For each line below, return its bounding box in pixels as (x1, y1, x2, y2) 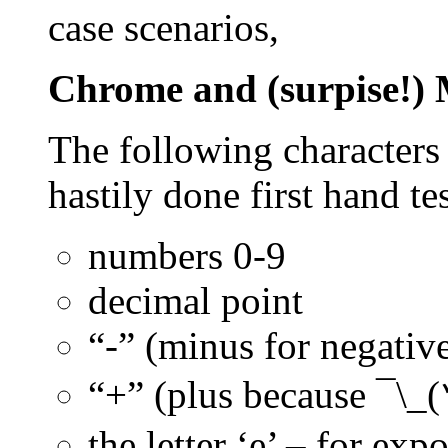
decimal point (88, 279, 303, 323)
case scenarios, (48, 6, 279, 50)
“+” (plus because (88, 373, 376, 417)
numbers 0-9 (88, 234, 286, 278)
